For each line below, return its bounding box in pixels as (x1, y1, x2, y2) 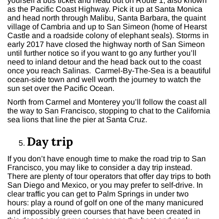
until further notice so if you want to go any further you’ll (7, 49, 197, 58)
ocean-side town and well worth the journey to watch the (7, 75, 201, 84)
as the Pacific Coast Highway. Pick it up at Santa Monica (7, 5, 202, 14)
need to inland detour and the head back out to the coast (7, 58, 201, 66)
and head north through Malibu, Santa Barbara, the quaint (7, 14, 206, 22)
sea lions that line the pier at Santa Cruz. (7, 115, 147, 124)
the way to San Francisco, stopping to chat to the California (7, 107, 210, 115)
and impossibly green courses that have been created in (7, 207, 200, 216)
